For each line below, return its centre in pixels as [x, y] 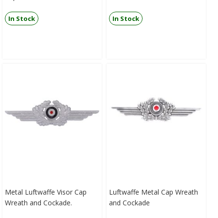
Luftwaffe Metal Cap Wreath [154, 192]
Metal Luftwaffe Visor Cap [46, 192]
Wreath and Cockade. [38, 203]
